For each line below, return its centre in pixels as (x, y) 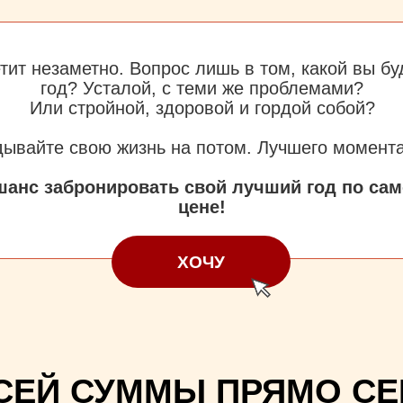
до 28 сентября (286, 113)
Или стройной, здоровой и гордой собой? (202, 108)
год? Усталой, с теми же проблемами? (202, 88)
